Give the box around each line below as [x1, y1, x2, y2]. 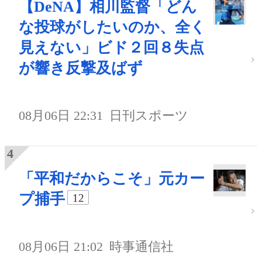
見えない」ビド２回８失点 [19, 39, 204, 57]
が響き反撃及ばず [19, 60, 143, 77]
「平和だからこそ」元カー [19, 170, 205, 188]
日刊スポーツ [109, 108, 189, 123]
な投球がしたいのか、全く [19, 19, 206, 36]
